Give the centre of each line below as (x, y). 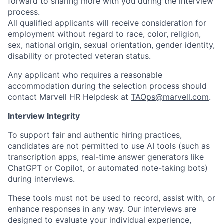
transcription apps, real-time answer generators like (106, 157)
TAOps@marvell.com (170, 97)
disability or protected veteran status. (79, 56)
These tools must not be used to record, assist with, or (112, 198)
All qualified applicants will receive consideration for (107, 23)
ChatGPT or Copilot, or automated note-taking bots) (108, 168)
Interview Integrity (44, 116)
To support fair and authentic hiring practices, (95, 135)
